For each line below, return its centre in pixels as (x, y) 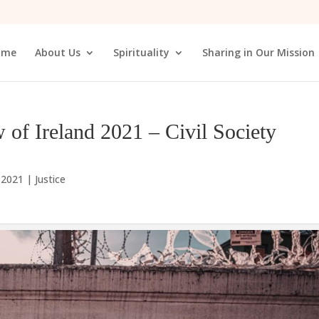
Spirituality (141, 52)
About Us (58, 52)
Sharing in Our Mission (258, 52)
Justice (51, 179)
